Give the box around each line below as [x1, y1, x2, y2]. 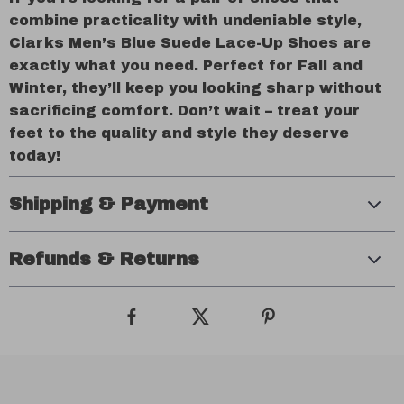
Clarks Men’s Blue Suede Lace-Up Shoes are [9, 35, 371, 50]
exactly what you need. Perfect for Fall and [9, 58, 363, 73]
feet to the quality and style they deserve [9, 125, 349, 141]
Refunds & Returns [9, 249, 199, 269]
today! [9, 148, 60, 163]
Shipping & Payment [9, 194, 208, 214]
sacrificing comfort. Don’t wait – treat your [9, 103, 360, 118]
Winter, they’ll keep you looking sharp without [9, 80, 381, 96]
